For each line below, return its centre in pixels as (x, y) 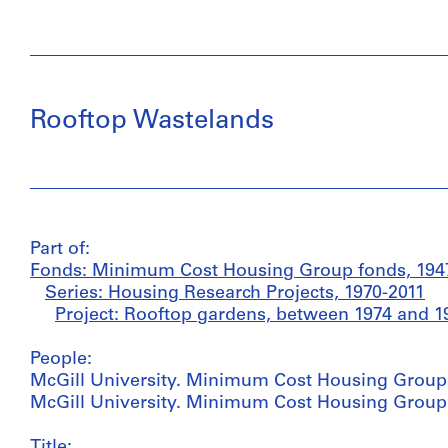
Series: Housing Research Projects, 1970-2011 (235, 293)
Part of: (60, 249)
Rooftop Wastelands (152, 121)
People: (61, 359)
